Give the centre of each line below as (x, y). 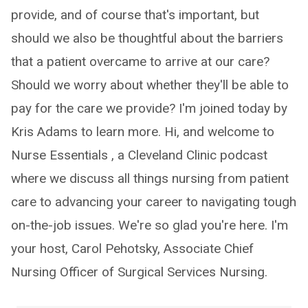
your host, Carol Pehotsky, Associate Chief (132, 249)
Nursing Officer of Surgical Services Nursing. (139, 272)
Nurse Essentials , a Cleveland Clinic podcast (139, 155)
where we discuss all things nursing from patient (150, 178)
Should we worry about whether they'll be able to (150, 85)
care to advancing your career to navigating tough (154, 202)
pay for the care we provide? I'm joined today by (149, 108)
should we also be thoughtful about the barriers (147, 38)
